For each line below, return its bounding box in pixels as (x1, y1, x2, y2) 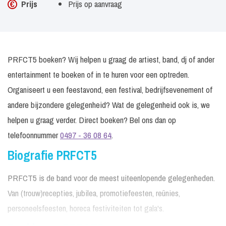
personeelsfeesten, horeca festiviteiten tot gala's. (8, 202, 164, 214)
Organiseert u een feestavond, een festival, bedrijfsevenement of (8, 84, 212, 95)
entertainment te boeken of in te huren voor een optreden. (8, 69, 189, 80)
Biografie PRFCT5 (8, 147, 96, 164)
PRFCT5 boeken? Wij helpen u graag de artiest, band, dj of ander (8, 53, 214, 65)
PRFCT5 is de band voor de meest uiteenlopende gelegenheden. (8, 172, 215, 184)
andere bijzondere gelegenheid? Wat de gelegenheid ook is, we (8, 99, 210, 110)
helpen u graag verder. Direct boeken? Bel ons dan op (8, 114, 176, 126)
